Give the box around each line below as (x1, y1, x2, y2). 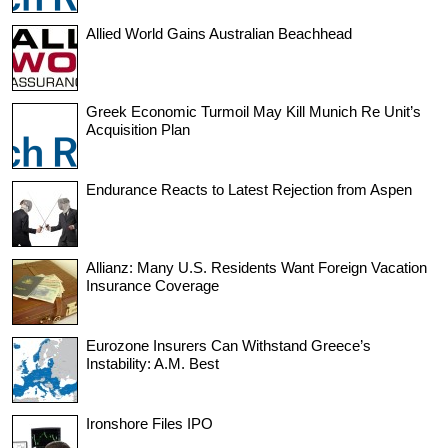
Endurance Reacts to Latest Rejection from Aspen (86, 180, 412, 198)
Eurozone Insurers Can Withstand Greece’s (86, 336, 371, 354)
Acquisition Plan (86, 120, 190, 138)
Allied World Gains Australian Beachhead (86, 24, 352, 42)
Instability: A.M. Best (86, 354, 219, 372)
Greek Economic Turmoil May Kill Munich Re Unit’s (86, 102, 421, 120)
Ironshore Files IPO (86, 414, 213, 432)
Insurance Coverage (86, 276, 219, 294)
